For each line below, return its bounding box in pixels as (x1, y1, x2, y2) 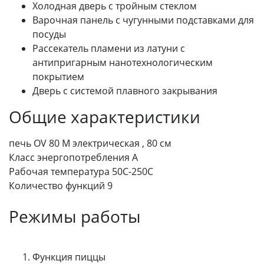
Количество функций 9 (9, 179, 113, 192)
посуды (32, 27, 66, 41)
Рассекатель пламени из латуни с (32, 41, 185, 55)
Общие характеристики (9, 105, 200, 128)
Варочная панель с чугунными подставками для (32, 13, 254, 27)
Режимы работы (9, 204, 141, 227)
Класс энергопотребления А (9, 150, 138, 164)
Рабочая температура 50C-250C (9, 164, 153, 178)
